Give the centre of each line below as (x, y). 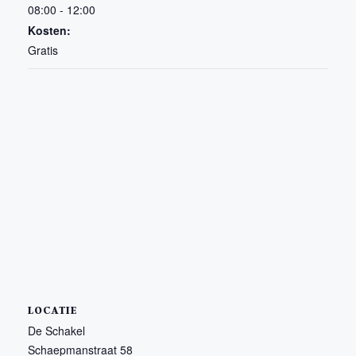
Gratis (43, 50)
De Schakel (56, 330)
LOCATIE (52, 309)
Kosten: (49, 30)
